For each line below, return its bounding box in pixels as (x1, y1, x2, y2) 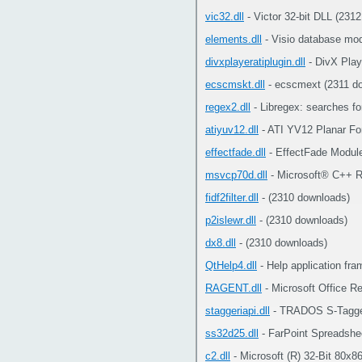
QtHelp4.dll (205, 259, 257, 271)
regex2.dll (205, 101, 250, 113)
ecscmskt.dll (205, 78, 265, 90)
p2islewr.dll (205, 214, 256, 226)
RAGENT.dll (205, 282, 262, 294)
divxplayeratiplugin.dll (205, 56, 305, 68)
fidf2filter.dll (205, 192, 259, 204)
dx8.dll (205, 237, 236, 249)
